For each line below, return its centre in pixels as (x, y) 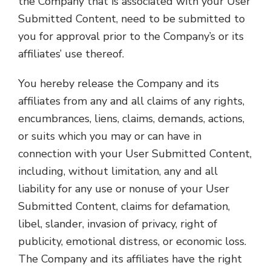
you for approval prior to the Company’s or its (131, 36)
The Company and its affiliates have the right (130, 259)
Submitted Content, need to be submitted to (132, 19)
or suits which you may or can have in (110, 136)
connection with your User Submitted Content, (135, 154)
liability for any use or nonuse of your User (124, 189)
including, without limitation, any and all (118, 171)
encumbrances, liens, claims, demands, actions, (131, 119)
